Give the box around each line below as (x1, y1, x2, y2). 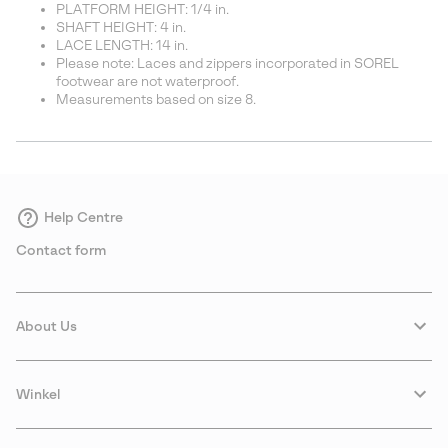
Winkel (16, 386, 60, 402)
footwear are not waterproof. (56, 73, 239, 89)
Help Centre (44, 209, 123, 225)
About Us (16, 318, 77, 334)
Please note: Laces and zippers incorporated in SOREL (56, 55, 399, 71)
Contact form (16, 242, 106, 258)
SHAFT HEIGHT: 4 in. (56, 19, 186, 35)
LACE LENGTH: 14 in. (56, 37, 188, 53)
